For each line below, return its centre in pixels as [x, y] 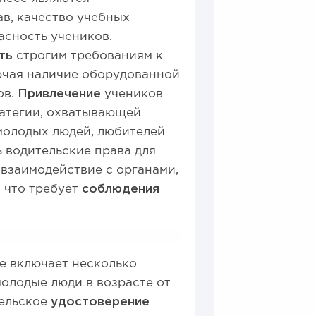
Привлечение [60, 94]
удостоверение [101, 302]
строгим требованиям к [88, 56]
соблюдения [121, 189]
